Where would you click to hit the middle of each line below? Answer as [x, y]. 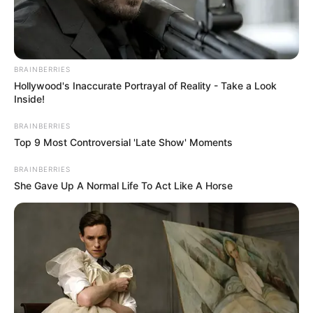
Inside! [29, 99]
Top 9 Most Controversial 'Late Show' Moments [123, 142]
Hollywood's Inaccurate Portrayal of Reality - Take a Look [145, 85]
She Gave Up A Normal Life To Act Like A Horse [123, 185]
